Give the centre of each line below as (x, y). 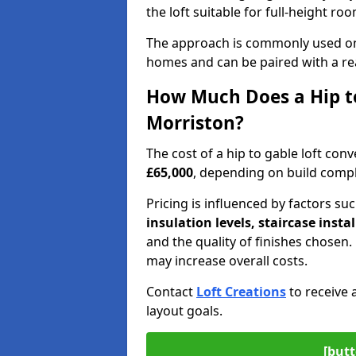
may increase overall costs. (227, 261)
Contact (171, 292)
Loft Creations (241, 292)
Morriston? (195, 123)
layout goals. (184, 311)
